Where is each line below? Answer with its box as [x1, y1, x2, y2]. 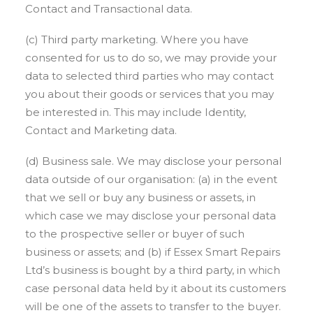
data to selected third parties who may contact [25, 69, 274, 82]
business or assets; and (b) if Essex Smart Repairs [25, 245, 280, 259]
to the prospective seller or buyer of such [25, 227, 245, 240]
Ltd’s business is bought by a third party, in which [25, 263, 280, 277]
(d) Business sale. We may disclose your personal [25, 154, 282, 168]
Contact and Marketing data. [25, 124, 177, 137]
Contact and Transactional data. [25, 2, 192, 15]
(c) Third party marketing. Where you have [25, 33, 249, 46]
